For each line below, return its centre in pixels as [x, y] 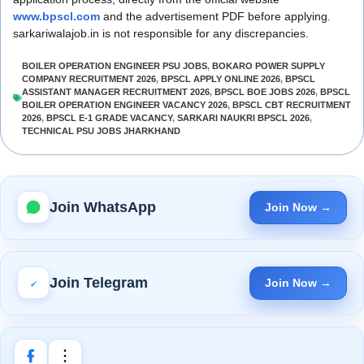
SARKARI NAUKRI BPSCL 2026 [243, 117]
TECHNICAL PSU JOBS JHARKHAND [101, 130]
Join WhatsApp [103, 207]
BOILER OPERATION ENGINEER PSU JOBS [115, 65]
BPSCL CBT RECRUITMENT [292, 104]
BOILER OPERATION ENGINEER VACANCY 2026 [125, 104]
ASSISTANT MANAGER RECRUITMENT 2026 [116, 91]
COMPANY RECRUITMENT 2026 [89, 78]
